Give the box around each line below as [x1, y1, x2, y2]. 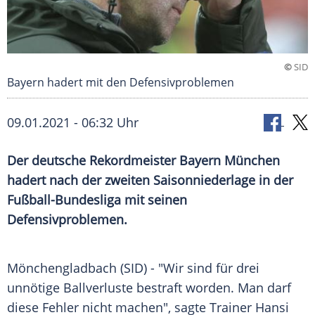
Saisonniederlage [153, 172, 255, 189]
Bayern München [179, 152, 280, 169]
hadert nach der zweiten [7, 172, 153, 189]
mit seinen [121, 191, 187, 209]
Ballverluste [63, 279, 133, 297]
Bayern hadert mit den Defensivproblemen [7, 75, 234, 91]
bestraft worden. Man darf [133, 279, 291, 297]
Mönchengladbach [7, 259, 117, 277]
